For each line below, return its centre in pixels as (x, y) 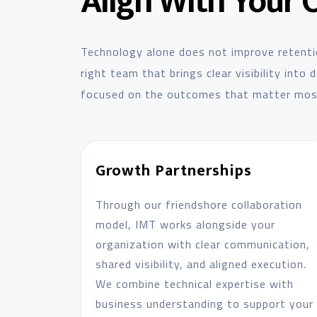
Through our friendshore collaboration (198, 204)
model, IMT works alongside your (185, 224)
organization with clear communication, (202, 244)
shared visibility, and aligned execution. (201, 264)
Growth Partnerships (173, 171)
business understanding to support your (204, 304)
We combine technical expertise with (194, 284)
